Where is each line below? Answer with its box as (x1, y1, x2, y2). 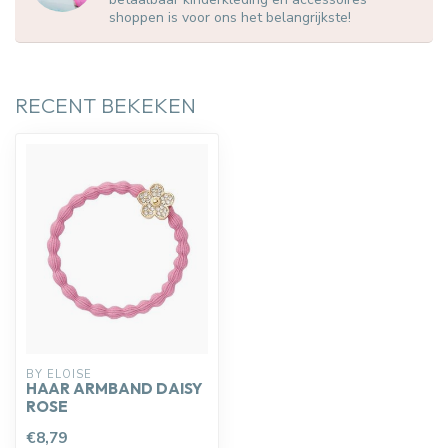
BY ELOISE (26, 367, 92, 383)
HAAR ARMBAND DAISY (26, 379, 202, 399)
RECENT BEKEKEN (15, 92, 196, 119)
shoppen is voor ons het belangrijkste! (109, 8, 351, 28)
